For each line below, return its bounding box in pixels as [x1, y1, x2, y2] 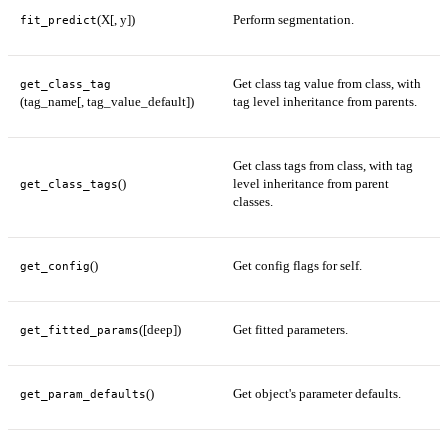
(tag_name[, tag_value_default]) [20, 94, 194, 110]
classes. [233, 194, 273, 210]
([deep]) [139, 322, 181, 338]
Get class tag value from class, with [233, 76, 421, 92]
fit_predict [20, 14, 97, 27]
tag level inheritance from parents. [233, 94, 417, 110]
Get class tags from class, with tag [233, 158, 413, 174]
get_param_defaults [20, 388, 146, 401]
